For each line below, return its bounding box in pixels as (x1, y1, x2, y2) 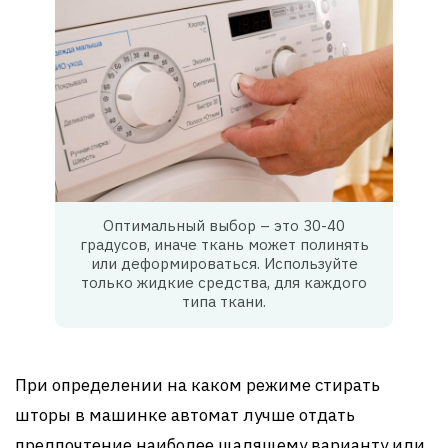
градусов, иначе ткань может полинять (79, 235, 369, 255)
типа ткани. (182, 292, 266, 312)
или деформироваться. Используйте (90, 254, 358, 274)
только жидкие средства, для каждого (81, 273, 367, 293)
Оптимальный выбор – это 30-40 (103, 216, 345, 236)
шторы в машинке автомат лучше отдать (15, 404, 355, 427)
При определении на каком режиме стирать (15, 374, 380, 397)
